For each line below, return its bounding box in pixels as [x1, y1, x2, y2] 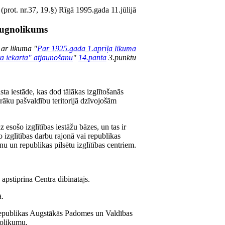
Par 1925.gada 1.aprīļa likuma [37, 44, 136, 53]
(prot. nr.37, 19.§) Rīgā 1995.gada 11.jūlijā [1, 6, 136, 14]
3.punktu [106, 53, 136, 62]
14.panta [78, 53, 106, 62]
